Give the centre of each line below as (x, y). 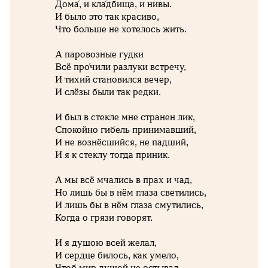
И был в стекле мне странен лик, (125, 117)
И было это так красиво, (107, 16)
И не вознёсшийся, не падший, (121, 142)
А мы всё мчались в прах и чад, (123, 179)
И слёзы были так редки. (108, 92)
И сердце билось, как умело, (117, 255)
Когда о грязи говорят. (103, 217)
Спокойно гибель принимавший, (125, 129)
